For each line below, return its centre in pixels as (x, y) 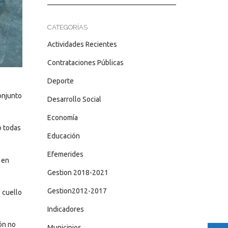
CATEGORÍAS (67, 27)
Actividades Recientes (82, 44)
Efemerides (65, 154)
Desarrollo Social (74, 99)
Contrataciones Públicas (85, 63)
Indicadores (65, 209)
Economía (62, 118)
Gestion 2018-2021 (78, 173)
